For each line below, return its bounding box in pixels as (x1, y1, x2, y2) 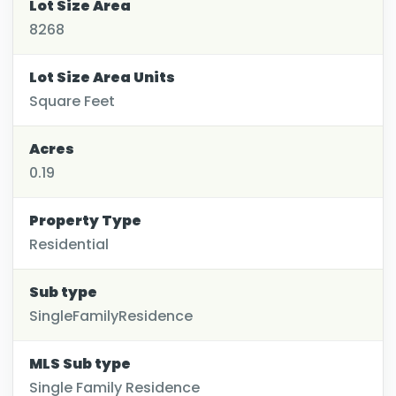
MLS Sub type (29, 353, 131, 374)
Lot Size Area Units (29, 66, 175, 88)
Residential (29, 233, 109, 255)
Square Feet (29, 90, 115, 111)
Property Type (29, 209, 141, 231)
